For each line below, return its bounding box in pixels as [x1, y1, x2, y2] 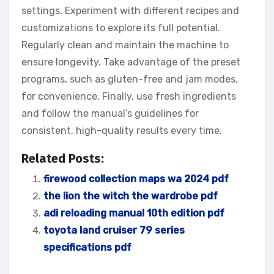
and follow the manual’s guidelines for [21, 107, 199, 119]
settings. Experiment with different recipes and [21, 4, 239, 17]
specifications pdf [43, 241, 131, 253]
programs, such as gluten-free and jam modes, [21, 73, 238, 85]
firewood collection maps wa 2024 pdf [43, 172, 229, 185]
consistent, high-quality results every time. [21, 124, 222, 136]
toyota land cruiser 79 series [43, 224, 185, 236]
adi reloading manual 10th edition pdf [43, 207, 224, 219]
